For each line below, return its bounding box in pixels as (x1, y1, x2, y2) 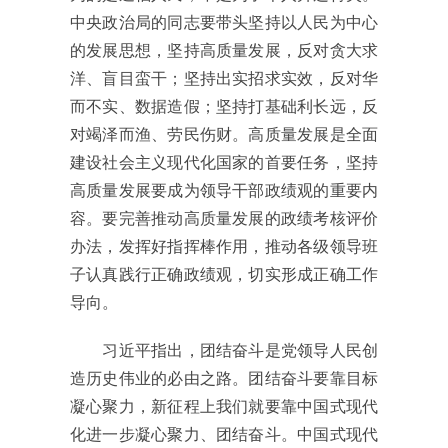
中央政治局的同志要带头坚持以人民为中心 (70, 14, 378, 32)
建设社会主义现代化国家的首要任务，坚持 (70, 154, 378, 172)
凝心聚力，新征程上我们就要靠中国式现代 (70, 398, 378, 416)
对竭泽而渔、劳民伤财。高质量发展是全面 (70, 126, 378, 144)
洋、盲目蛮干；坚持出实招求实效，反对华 (70, 70, 378, 88)
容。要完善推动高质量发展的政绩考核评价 (70, 210, 378, 228)
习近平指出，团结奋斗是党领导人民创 (70, 342, 378, 360)
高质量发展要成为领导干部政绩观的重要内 (70, 182, 378, 200)
